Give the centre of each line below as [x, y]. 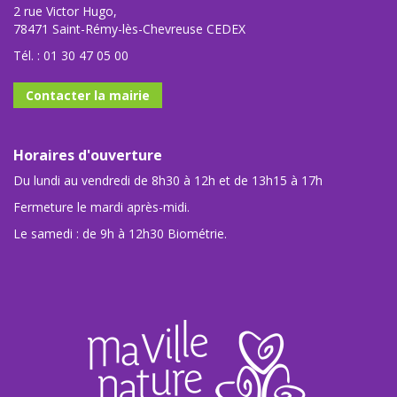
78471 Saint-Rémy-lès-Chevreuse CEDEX [129, 29]
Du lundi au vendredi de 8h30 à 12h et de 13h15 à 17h [168, 180]
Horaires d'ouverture [88, 155]
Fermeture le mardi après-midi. [101, 207]
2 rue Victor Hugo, [65, 11]
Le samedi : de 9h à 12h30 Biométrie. [120, 234]
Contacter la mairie [88, 95]
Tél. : [28, 55]
